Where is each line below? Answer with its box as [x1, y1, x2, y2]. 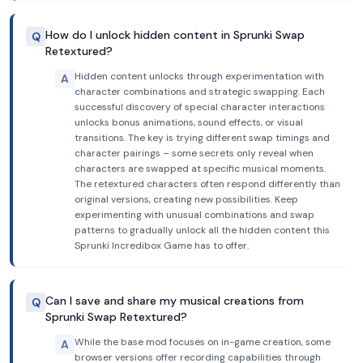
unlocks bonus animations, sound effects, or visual [75, 116, 303, 129]
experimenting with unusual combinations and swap [75, 208, 314, 221]
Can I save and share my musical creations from [45, 293, 304, 308]
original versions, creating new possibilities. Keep [75, 193, 298, 206]
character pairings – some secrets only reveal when [75, 147, 314, 160]
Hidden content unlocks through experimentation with [75, 70, 324, 83]
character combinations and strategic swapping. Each [75, 85, 325, 98]
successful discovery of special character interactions [75, 100, 325, 113]
